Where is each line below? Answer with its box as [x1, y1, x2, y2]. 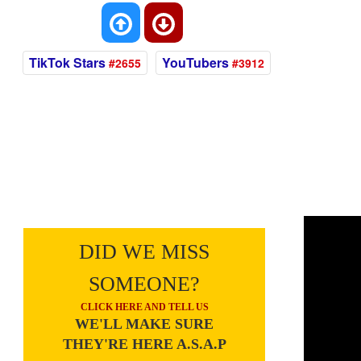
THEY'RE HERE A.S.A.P [62, 336, 226, 352]
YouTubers [162, 53, 230, 72]
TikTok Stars [29, 53, 106, 72]
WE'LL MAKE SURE [75, 316, 214, 332]
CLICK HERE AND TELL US [80, 301, 209, 313]
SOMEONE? [89, 272, 201, 296]
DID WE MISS [79, 240, 210, 263]
